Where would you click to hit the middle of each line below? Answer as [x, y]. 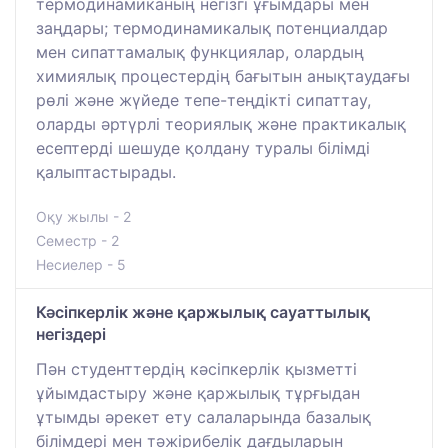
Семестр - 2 [77, 240]
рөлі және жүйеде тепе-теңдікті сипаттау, [203, 99]
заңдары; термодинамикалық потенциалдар [212, 27]
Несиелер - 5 [81, 264]
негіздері [71, 333]
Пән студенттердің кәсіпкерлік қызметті [196, 368]
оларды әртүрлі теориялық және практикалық [221, 123]
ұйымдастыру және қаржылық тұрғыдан [198, 392]
